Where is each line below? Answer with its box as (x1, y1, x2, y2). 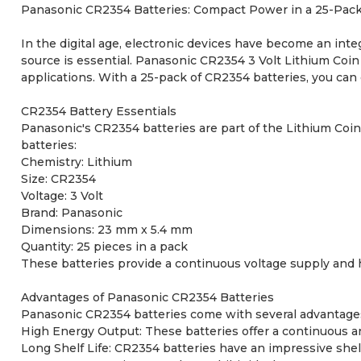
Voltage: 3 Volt (20, 188, 103, 203)
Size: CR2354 (20, 171, 96, 186)
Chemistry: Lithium (20, 154, 132, 169)
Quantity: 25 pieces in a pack (20, 239, 188, 254)
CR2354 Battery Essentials (20, 103, 176, 118)
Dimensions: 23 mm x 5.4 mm (20, 222, 193, 237)
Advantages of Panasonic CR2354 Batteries (20, 289, 274, 305)
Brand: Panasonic (20, 205, 122, 220)
